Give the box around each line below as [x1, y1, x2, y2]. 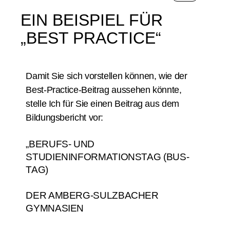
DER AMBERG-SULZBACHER [26, 190, 159, 201]
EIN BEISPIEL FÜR [21, 11, 163, 29]
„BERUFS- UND [26, 139, 94, 149]
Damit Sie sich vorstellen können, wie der [26, 71, 187, 81]
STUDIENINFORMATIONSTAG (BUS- [26, 151, 189, 162]
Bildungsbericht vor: [26, 112, 104, 123]
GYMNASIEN [26, 203, 84, 214]
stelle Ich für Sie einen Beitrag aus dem [26, 99, 179, 109]
